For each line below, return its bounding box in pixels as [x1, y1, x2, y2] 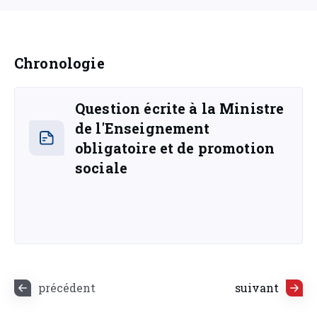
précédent [38, 280, 96, 295]
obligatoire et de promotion [75, 139, 275, 157]
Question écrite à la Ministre [75, 99, 284, 117]
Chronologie [14, 54, 105, 72]
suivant [235, 280, 279, 295]
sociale [75, 158, 128, 177]
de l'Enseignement [75, 119, 210, 137]
